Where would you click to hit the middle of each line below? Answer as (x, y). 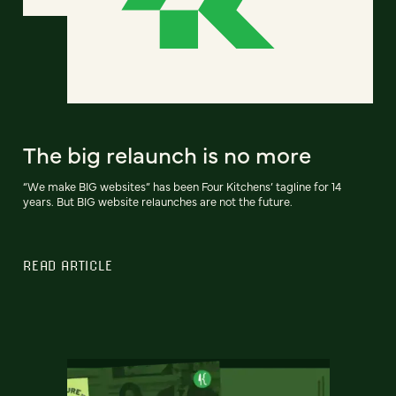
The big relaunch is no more (167, 153)
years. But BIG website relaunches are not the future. (158, 201)
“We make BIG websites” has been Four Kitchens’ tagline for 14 (182, 186)
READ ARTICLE (68, 265)
